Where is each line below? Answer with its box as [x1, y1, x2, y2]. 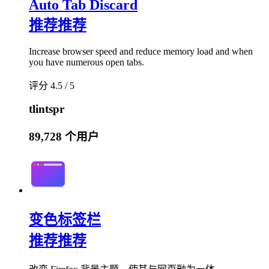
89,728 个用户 [29, 130, 99, 143]
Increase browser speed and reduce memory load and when [29, 46, 253, 56]
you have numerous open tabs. [29, 56, 144, 67]
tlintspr [29, 103, 64, 116]
